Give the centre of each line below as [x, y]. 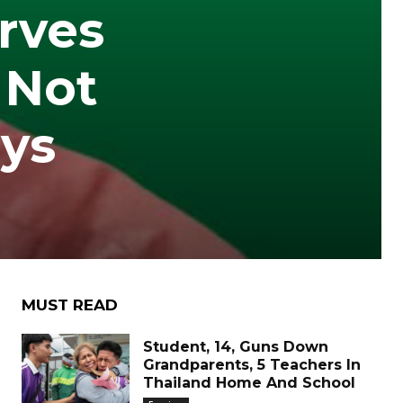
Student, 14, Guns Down [236, 347]
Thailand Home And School [249, 383]
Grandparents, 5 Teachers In [252, 365]
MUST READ [70, 305]
